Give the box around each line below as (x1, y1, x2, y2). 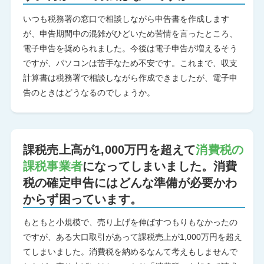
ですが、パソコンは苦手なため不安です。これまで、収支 (22, 58, 237, 68)
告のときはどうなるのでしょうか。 (22, 87, 155, 97)
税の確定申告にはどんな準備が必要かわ (22, 176, 237, 189)
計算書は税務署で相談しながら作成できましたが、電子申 (22, 72, 237, 82)
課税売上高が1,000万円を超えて (22, 143, 196, 156)
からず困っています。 (22, 192, 142, 206)
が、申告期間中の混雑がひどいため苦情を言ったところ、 (22, 28, 237, 38)
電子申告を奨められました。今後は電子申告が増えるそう (22, 43, 237, 53)
